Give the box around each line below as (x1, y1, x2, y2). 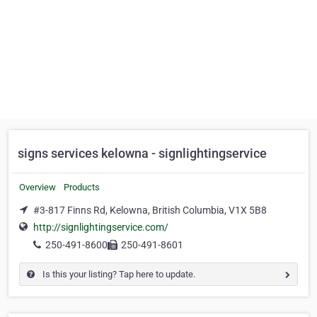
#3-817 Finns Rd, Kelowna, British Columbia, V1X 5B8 (33, 204, 267, 216)
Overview (19, 182, 56, 192)
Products (64, 182, 100, 192)
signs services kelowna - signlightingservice (18, 146, 267, 161)
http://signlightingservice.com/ (33, 221, 168, 234)
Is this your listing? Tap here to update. (40, 269, 195, 280)
